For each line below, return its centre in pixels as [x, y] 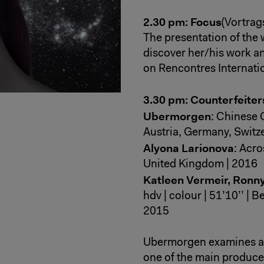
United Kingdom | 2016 [200, 165]
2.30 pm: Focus [182, 22]
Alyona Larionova [189, 148]
